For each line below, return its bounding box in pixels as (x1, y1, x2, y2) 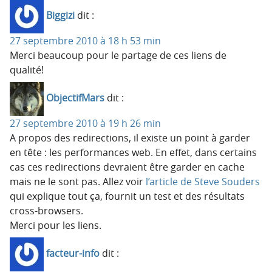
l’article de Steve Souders (146, 174, 260, 188)
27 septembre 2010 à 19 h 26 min (10, 116, 161, 130)
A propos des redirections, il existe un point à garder (10, 131, 250, 144)
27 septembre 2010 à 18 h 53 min (10, 33, 161, 47)
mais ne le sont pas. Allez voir (10, 174, 146, 188)
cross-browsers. (10, 203, 83, 217)
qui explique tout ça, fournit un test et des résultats (10, 189, 245, 203)
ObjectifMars (46, 91, 104, 105)
